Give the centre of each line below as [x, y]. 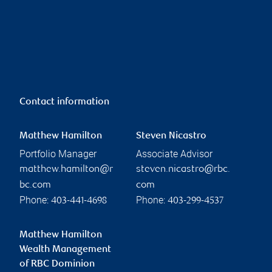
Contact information [64, 102]
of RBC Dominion [57, 264]
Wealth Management [65, 250]
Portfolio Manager [58, 154]
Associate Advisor [174, 154]
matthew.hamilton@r [66, 169]
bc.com [35, 185]
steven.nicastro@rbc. [183, 169]
